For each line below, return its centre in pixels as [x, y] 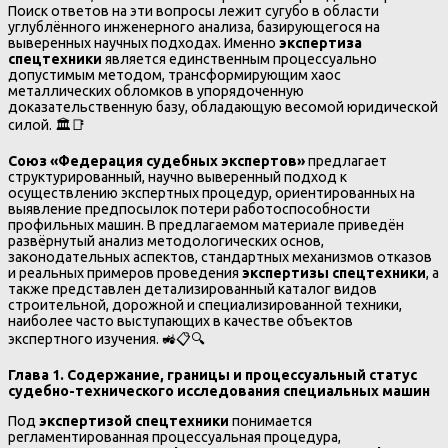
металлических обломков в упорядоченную [156, 91]
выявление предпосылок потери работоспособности [189, 209]
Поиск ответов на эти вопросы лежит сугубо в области [193, 11]
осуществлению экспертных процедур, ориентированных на [211, 193]
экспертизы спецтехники [334, 273]
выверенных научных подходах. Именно [143, 43]
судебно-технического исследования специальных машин [219, 391]
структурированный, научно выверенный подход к [177, 177]
